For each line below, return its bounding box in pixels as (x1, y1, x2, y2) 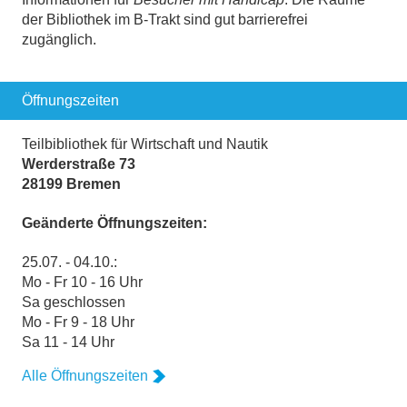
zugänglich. (22, 31, 96, 47)
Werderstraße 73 (22, 155, 135, 172)
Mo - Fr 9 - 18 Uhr (22, 314, 134, 331)
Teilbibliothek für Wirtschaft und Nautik (22, 135, 268, 152)
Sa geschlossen (22, 294, 125, 311)
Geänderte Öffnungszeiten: (22, 214, 207, 231)
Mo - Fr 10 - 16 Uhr (22, 274, 143, 291)
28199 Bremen (22, 175, 121, 192)
